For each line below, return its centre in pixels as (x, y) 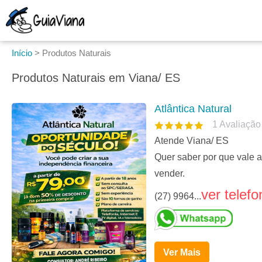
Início (22, 53)
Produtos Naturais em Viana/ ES (96, 78)
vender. (170, 174)
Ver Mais (182, 253)
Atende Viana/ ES (192, 141)
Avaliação (240, 125)
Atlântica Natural (193, 109)
